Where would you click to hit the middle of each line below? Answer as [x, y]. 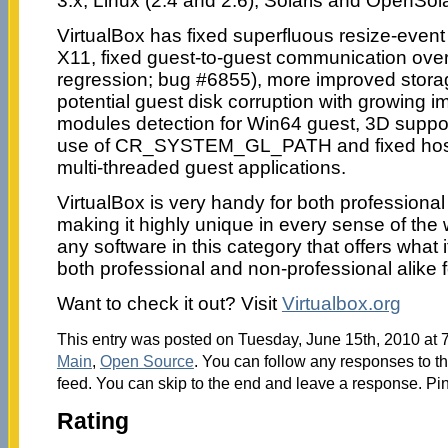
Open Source [146, 360]
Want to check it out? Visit [169, 303]
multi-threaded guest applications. [201, 167]
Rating [92, 421]
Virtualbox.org [341, 303]
